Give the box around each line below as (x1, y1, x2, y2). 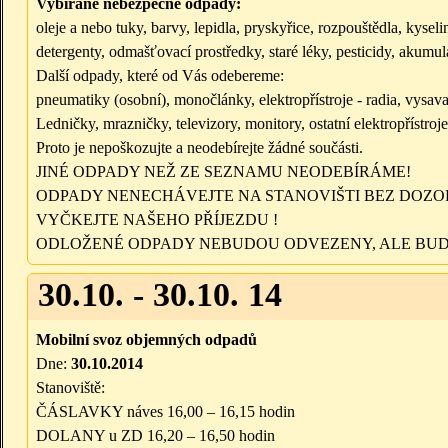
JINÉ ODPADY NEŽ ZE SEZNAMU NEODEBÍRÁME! (36, 163, 411, 181)
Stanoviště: (36, 379, 105, 397)
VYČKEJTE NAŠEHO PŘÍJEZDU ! (36, 211, 278, 229)
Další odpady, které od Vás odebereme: (36, 67, 284, 85)
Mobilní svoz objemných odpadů (36, 331, 257, 349)
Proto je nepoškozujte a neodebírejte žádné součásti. (36, 139, 363, 157)
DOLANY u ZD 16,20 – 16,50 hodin (36, 427, 275, 445)
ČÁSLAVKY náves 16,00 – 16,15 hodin (36, 403, 295, 421)
